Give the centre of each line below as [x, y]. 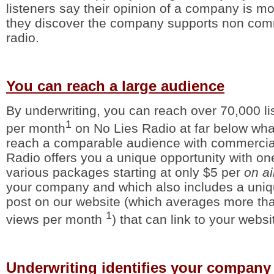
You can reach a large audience [115, 86]
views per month [56, 220]
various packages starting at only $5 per [125, 172]
